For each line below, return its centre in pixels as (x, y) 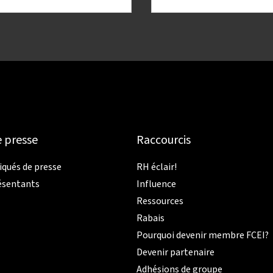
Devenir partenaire (175, 253)
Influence (156, 184)
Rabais (151, 218)
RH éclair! (157, 167)
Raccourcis (164, 140)
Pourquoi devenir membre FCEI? (203, 236)
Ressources (160, 201)
